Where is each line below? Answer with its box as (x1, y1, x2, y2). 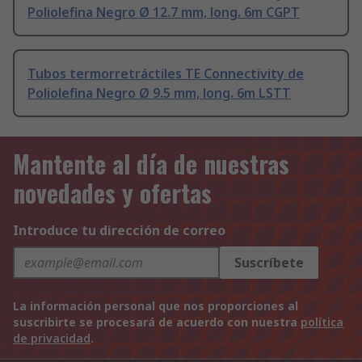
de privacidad (13, 330, 90, 347)
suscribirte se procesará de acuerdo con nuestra (13, 314, 301, 330)
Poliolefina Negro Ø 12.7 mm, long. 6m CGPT (27, 3, 300, 22)
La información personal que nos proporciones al (13, 298, 298, 314)
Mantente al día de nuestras (13, 145, 289, 183)
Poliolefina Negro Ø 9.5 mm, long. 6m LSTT (27, 84, 291, 103)
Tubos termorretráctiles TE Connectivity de (27, 65, 304, 83)
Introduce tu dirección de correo (13, 221, 225, 240)
